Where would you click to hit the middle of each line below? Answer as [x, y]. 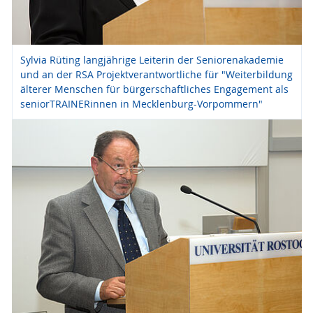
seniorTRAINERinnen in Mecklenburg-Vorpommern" [141, 104]
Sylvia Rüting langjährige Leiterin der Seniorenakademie [152, 60]
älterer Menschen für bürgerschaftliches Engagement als [154, 89]
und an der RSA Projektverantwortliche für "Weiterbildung [156, 75]
